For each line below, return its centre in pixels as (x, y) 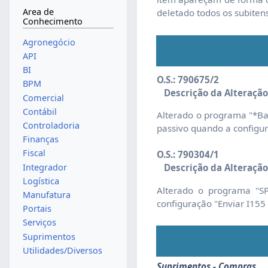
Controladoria (51, 125)
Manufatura (46, 195)
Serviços (39, 223)
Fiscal (34, 153)
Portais (37, 209)
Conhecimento (52, 22)
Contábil (39, 111)
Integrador (45, 167)
